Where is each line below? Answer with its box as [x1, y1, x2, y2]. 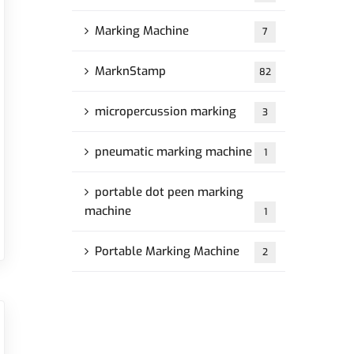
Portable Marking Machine [95, 243, 239, 259]
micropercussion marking [95, 104, 236, 119]
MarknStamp [95, 63, 166, 79]
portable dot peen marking [95, 184, 243, 200]
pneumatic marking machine [95, 144, 252, 160]
